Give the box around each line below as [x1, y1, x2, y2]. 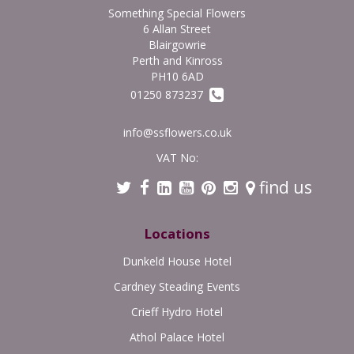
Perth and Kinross [131, 53, 223, 69]
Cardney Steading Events [114, 278, 240, 294]
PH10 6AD [150, 69, 204, 85]
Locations [144, 224, 210, 243]
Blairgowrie [148, 37, 206, 53]
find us [254, 175, 312, 198]
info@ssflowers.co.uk [122, 124, 232, 140]
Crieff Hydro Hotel [131, 303, 223, 319]
